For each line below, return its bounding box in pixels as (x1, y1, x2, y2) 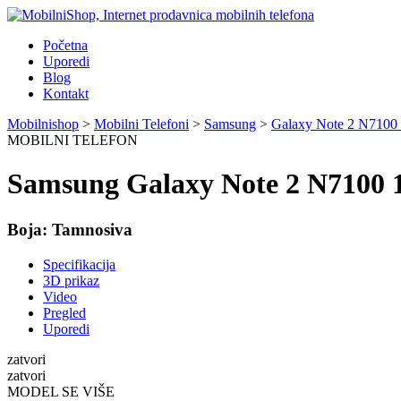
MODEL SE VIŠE (7, 383, 115, 399)
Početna (43, 38, 88, 53)
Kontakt (43, 86, 89, 101)
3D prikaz (43, 272, 99, 288)
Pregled (43, 304, 86, 320)
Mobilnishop (7, 116, 79, 132)
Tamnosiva (52, 219, 132, 239)
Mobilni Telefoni (94, 116, 189, 132)
